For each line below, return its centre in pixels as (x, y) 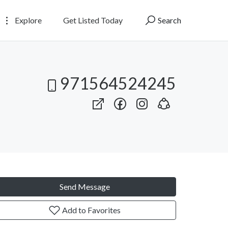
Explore (27, 20)
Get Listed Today (93, 20)
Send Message (84, 186)
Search (169, 20)
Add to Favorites (91, 210)
